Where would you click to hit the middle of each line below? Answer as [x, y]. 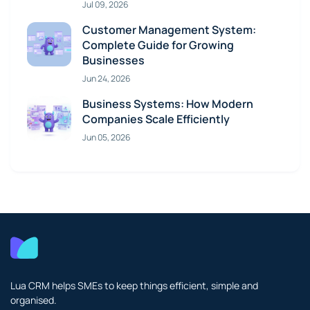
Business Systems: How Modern [168, 103]
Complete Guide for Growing [158, 45]
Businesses [113, 60]
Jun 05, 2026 [107, 137]
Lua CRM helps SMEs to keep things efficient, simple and [134, 285]
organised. [34, 300]
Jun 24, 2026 [107, 78]
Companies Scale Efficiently [156, 119]
